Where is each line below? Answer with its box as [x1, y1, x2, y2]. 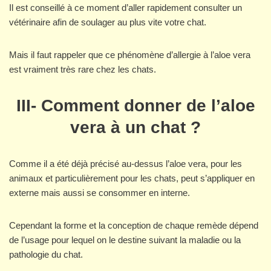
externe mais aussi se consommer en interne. [9, 188, 190, 198]
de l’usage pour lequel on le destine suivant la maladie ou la [9, 235, 241, 246]
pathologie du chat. [9, 249, 83, 260]
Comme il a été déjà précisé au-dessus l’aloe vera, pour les [9, 158, 242, 169]
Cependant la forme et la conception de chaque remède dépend [9, 220, 258, 231]
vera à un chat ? [70, 118, 201, 137]
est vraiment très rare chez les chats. [9, 64, 156, 75]
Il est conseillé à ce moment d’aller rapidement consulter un [9, 2, 242, 13]
